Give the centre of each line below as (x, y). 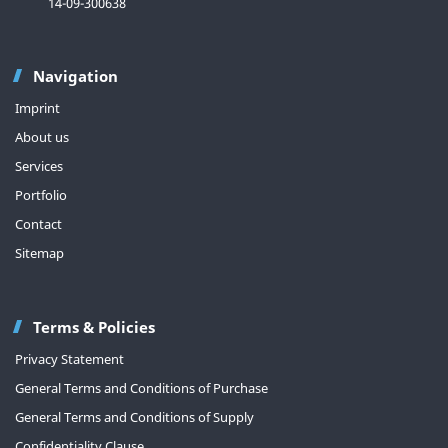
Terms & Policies (94, 327)
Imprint (37, 108)
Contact (38, 224)
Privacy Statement (69, 359)
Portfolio (41, 195)
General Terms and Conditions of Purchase (141, 388)
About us (42, 137)
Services (39, 166)
